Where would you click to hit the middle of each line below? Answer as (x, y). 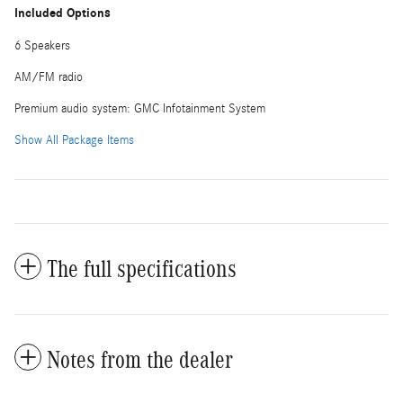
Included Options (63, 13)
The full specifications (142, 269)
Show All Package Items (74, 141)
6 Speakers (42, 46)
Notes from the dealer (140, 360)
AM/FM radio (49, 78)
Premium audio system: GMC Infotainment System (140, 109)
